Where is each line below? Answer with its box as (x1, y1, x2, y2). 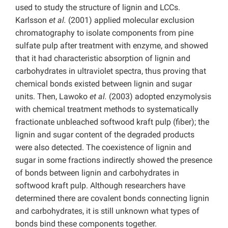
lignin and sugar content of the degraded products (15, 130, 194, 140)
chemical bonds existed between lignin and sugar (15, 79, 192, 89)
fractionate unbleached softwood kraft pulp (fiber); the (15, 117, 209, 127)
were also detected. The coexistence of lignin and (15, 142, 191, 153)
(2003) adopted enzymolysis (107, 92, 211, 102)
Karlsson (15, 15, 49, 25)
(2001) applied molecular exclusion (66, 15, 194, 25)
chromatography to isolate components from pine (15, 28, 193, 38)
